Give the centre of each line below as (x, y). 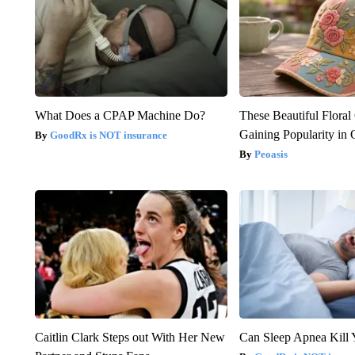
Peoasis (271, 155)
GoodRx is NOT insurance (108, 136)
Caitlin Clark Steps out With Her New (130, 338)
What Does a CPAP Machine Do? (120, 116)
